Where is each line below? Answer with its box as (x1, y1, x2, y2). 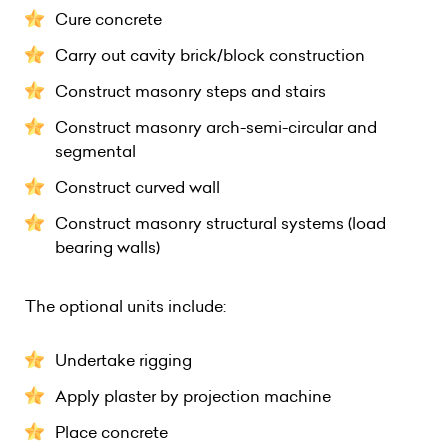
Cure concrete (55, 8, 162, 31)
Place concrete (55, 421, 168, 444)
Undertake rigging (55, 349, 192, 372)
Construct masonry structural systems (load (55, 212, 386, 235)
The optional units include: (25, 295, 226, 318)
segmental (55, 140, 136, 163)
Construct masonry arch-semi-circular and (55, 116, 377, 139)
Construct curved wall (55, 176, 220, 199)
